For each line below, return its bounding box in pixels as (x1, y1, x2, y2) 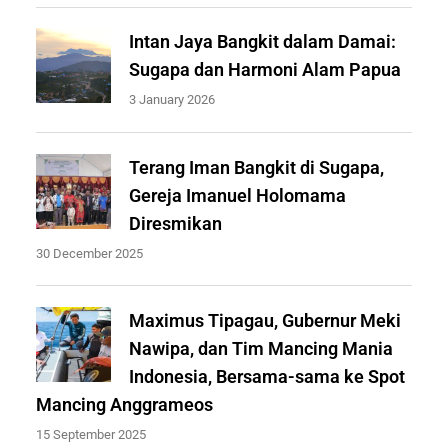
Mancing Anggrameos (36, 394, 213, 416)
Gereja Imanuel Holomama (129, 185, 346, 207)
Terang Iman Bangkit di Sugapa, (129, 157, 384, 179)
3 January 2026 (129, 92, 215, 108)
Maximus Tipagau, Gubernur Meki (129, 310, 401, 332)
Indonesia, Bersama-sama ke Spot (129, 366, 405, 388)
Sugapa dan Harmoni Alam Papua (129, 59, 401, 81)
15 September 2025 (36, 427, 146, 443)
